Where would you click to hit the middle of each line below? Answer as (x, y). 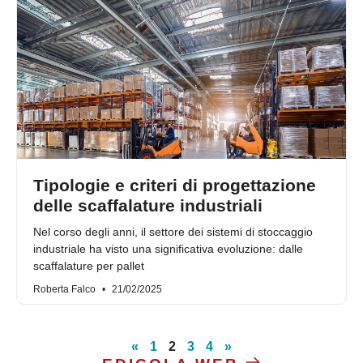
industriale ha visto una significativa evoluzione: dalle (168, 249)
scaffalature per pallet (89, 266)
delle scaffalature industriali (148, 206)
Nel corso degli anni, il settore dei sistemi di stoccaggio (173, 232)
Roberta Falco (66, 290)
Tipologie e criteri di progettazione (175, 186)
